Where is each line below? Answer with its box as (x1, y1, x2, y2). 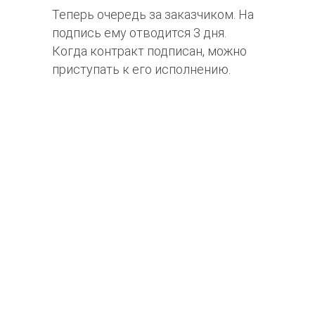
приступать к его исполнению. (52, 61, 231, 77)
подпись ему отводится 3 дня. (52, 25, 226, 40)
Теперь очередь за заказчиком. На (52, 6, 254, 22)
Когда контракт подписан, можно (52, 43, 247, 58)
